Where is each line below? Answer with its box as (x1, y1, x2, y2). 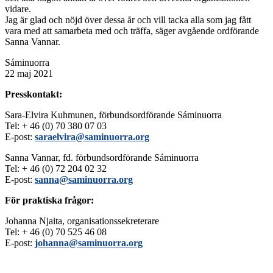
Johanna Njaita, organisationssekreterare (5, 216, 159, 227)
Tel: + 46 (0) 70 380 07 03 (5, 121, 107, 132)
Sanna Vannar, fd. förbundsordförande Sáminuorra (5, 152, 199, 163)
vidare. (5, 4, 34, 15)
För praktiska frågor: (5, 195, 96, 206)
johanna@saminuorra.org (35, 238, 143, 249)
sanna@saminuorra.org (35, 174, 133, 185)
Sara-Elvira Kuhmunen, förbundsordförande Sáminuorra (5, 110, 222, 121)
